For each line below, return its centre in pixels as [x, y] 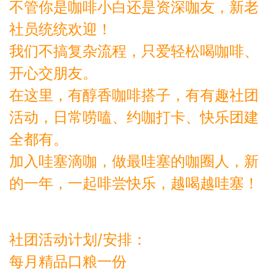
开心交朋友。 [53, 73]
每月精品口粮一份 [68, 261]
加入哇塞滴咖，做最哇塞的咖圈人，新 [134, 161]
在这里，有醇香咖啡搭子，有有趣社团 [134, 95]
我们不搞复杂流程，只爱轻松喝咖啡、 [134, 51]
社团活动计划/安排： [78, 239]
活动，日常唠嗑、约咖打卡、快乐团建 [134, 117]
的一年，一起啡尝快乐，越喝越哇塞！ [134, 183]
